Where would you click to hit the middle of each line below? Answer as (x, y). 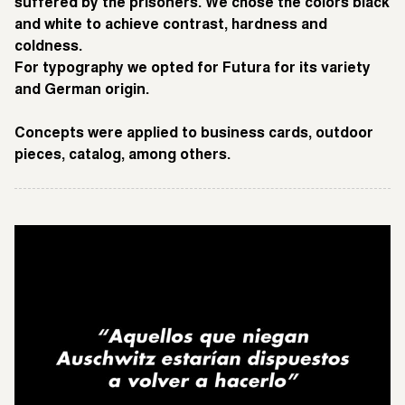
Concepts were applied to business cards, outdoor (194, 133)
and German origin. (82, 90)
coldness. (48, 47)
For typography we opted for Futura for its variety (193, 68)
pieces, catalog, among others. (122, 155)
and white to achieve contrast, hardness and (171, 25)
